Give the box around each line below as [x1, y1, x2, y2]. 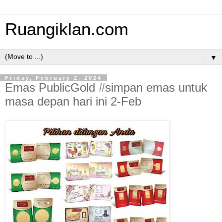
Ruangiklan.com [5, 20, 128, 39]
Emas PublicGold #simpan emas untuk [5, 81, 207, 94]
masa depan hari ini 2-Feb [5, 95, 141, 108]
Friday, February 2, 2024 [5, 75, 102, 81]
